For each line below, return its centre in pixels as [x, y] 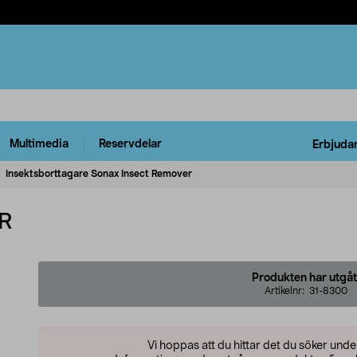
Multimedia [39, 145]
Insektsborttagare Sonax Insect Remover [99, 173]
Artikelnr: [287, 290]
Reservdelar [130, 145]
